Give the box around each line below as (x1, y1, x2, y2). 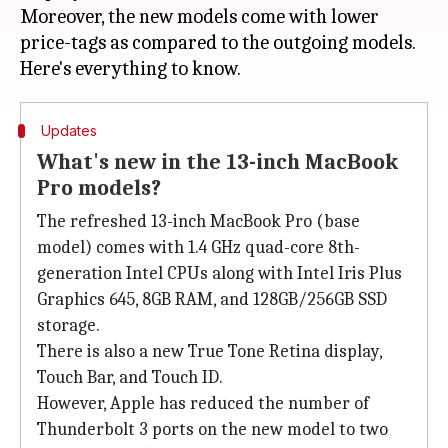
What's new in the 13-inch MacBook (37, 149, 398, 175)
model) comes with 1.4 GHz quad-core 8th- (37, 237, 360, 258)
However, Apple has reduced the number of (37, 393, 369, 414)
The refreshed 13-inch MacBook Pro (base (37, 211, 360, 232)
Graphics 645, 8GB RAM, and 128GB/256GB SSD (37, 289, 387, 310)
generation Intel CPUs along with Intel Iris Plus (37, 263, 402, 284)
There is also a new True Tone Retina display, (37, 341, 382, 362)
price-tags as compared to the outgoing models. (20, 31, 416, 54)
